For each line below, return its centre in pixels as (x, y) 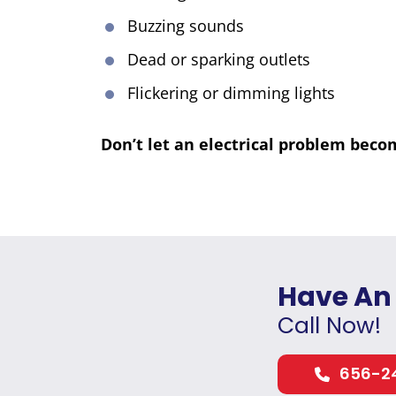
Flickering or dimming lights (231, 93)
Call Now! (330, 326)
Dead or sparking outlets (219, 60)
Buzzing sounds (186, 26)
